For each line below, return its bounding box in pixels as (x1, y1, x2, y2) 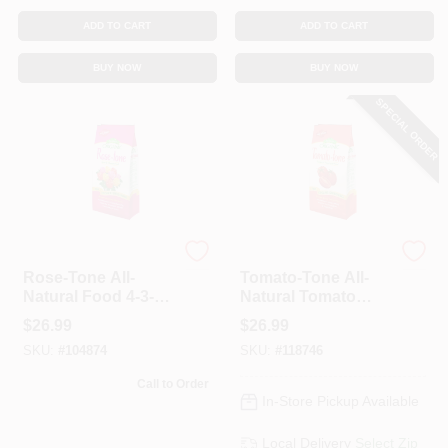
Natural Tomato (239, 287, 356, 305)
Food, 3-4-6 (239, 306, 325, 324)
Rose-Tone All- (22, 268, 135, 286)
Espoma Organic (22, 252, 120, 267)
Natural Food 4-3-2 (22, 287, 163, 305)
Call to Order (136, 377, 209, 391)
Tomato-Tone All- (239, 268, 369, 286)
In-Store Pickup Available (261, 394, 419, 409)
